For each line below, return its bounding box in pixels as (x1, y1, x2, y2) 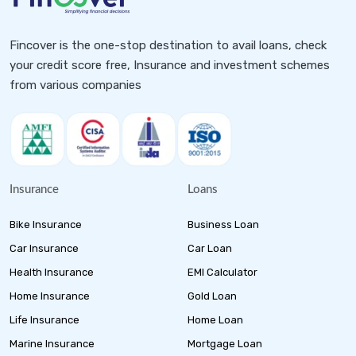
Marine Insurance (10, 338, 95, 350)
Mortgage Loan (188, 338, 262, 350)
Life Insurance (10, 314, 79, 327)
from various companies (10, 78, 141, 93)
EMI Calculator (188, 266, 257, 279)
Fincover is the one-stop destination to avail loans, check (10, 38, 327, 53)
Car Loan (188, 242, 232, 255)
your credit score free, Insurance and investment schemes (10, 58, 330, 73)
